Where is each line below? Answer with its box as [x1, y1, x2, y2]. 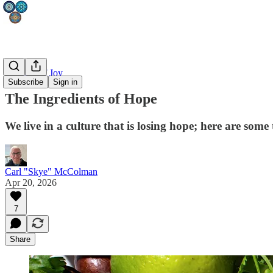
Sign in [53, 77, 77, 87]
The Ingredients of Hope [5, 90, 157, 107]
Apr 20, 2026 [5, 177, 57, 188]
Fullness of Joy [5, 68, 63, 78]
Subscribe [8, 77, 43, 87]
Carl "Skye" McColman [5, 166, 97, 177]
